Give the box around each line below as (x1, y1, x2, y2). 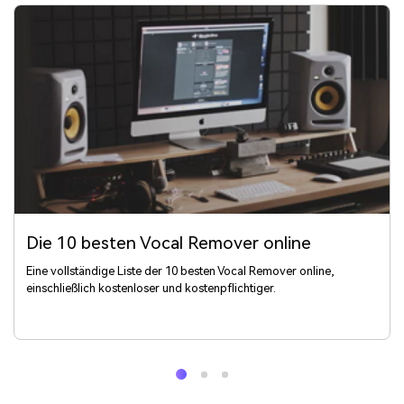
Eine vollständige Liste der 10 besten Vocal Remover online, (25, 263, 335, 278)
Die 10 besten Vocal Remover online (25, 233, 316, 254)
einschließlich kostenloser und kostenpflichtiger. (25, 280, 276, 295)
